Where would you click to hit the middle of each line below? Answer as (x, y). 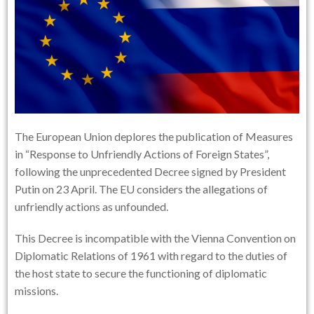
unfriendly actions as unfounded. (92, 206)
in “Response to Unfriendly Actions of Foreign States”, (142, 153)
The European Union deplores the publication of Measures (154, 136)
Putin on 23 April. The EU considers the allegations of (142, 189)
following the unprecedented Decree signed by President (151, 171)
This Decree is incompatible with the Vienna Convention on (156, 238)
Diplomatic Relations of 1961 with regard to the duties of (151, 255)
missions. (38, 290)
